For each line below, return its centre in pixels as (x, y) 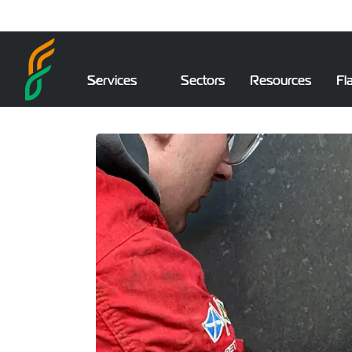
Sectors (202, 81)
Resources (280, 81)
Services (112, 81)
